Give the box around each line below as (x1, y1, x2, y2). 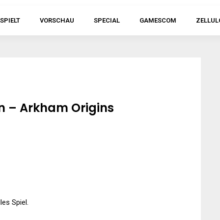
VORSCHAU (40, 17, 74, 24)
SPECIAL (94, 17, 120, 24)
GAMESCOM (139, 17, 176, 24)
